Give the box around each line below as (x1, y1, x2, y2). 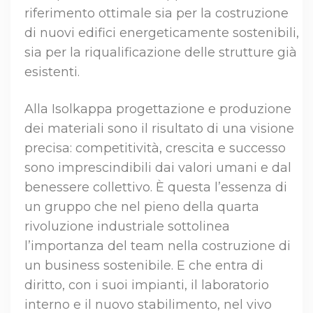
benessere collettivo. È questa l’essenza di (24, 180, 287, 196)
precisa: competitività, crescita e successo (24, 140, 286, 156)
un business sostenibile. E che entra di (24, 258, 263, 274)
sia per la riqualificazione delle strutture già (24, 45, 297, 61)
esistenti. (24, 64, 80, 80)
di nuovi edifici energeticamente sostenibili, (24, 25, 299, 41)
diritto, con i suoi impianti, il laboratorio (24, 277, 269, 293)
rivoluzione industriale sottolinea (24, 219, 230, 235)
